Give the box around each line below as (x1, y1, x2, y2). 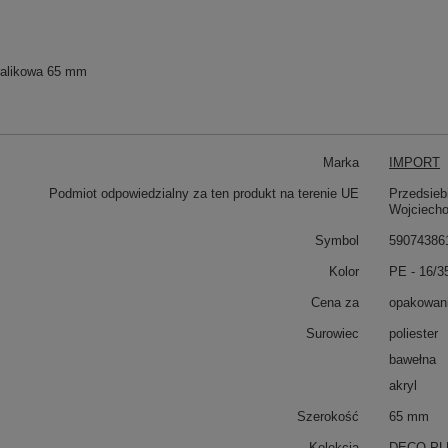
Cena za (311, 295, 359, 310)
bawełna (389, 352, 436, 367)
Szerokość (297, 409, 359, 424)
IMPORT (389, 155, 440, 170)
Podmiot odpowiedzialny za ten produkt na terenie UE (49, 186, 359, 201)
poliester (389, 326, 438, 341)
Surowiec (306, 326, 359, 341)
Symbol (315, 233, 359, 248)
